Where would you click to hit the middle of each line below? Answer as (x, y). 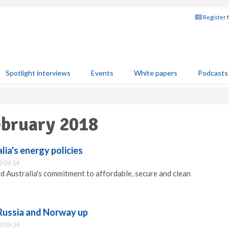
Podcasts (213, 73)
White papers (156, 73)
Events (102, 73)
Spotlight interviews (38, 73)
